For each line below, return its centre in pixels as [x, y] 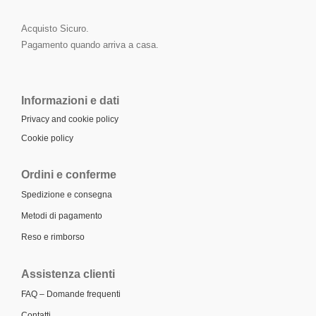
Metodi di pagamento [62, 215]
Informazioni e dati [70, 100]
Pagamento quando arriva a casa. [90, 44]
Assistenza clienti [68, 274]
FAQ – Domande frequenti [71, 294]
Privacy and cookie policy [70, 119]
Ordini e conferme [69, 174]
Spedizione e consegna [67, 194]
